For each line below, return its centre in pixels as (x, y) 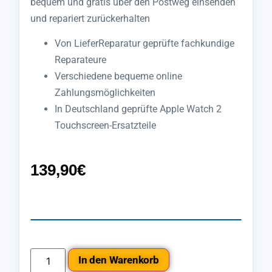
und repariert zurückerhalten (90, 18)
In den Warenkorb (119, 260)
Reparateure (80, 60)
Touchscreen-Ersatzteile (105, 126)
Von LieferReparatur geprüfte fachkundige (144, 44)
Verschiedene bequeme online (118, 76)
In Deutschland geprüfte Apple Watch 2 (138, 109)
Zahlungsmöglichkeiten (105, 93)
